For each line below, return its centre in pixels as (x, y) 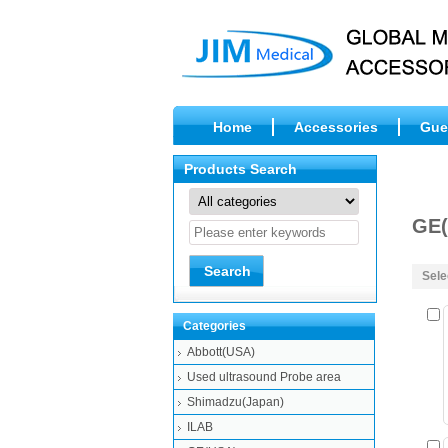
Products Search (240, 169)
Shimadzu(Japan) (235, 402)
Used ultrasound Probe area (264, 377)
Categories (214, 326)
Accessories (336, 127)
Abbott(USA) (221, 352)
